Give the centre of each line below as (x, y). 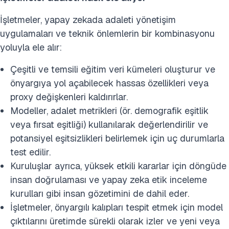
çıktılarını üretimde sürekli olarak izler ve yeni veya (115, 221)
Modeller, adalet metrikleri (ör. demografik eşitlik (109, 111)
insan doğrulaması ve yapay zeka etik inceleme (109, 180)
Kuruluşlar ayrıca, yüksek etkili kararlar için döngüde (118, 166)
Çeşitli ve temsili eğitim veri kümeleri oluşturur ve (113, 69)
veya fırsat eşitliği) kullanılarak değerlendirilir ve (109, 124)
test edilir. (30, 152)
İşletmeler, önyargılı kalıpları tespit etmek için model (117, 207)
